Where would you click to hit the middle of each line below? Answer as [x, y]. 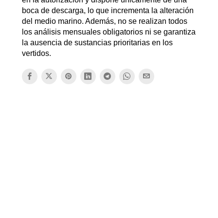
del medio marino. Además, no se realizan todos [104, 21]
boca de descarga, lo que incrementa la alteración [108, 10]
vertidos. [36, 53]
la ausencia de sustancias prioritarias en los [97, 42]
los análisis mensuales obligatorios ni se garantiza [109, 32]
